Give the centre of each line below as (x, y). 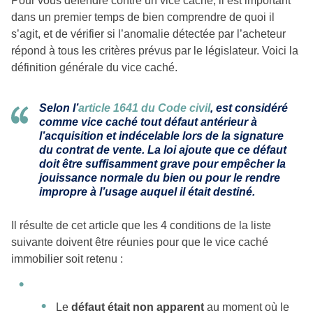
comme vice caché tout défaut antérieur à (148, 122)
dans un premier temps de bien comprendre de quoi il (143, 17)
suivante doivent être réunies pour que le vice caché (140, 242)
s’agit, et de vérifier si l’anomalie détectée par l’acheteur (148, 34)
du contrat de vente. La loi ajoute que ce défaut (163, 150)
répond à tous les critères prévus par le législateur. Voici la (155, 50)
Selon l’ (59, 108)
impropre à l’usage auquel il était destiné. (147, 191)
